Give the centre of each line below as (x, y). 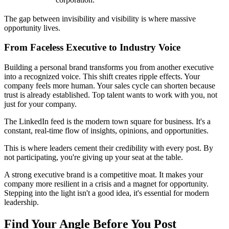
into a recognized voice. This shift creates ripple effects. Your (102, 76)
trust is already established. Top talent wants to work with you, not (111, 95)
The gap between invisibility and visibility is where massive (100, 18)
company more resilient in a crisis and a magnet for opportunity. (106, 184)
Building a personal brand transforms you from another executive (109, 67)
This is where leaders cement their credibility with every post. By (109, 148)
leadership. (21, 202)
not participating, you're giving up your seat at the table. (94, 157)
